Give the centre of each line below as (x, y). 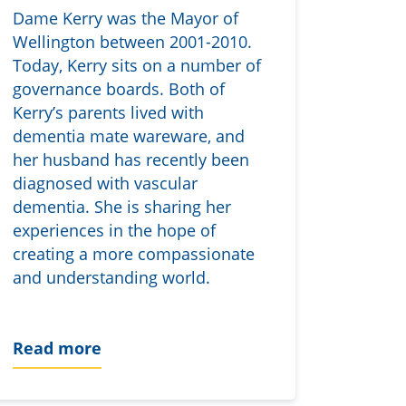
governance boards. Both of (119, 89)
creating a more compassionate (134, 254)
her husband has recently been (131, 160)
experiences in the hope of (115, 231)
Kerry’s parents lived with (109, 113)
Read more (58, 348)
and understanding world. (112, 278)
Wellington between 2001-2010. (133, 42)
